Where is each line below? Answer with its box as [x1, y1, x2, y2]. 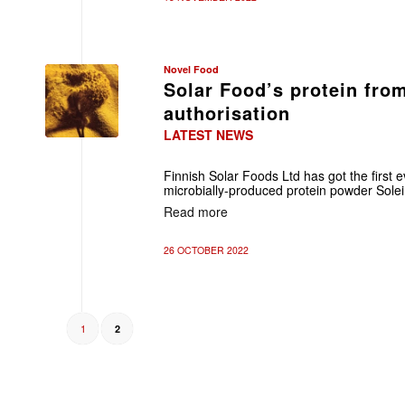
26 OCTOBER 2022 [164, 243, 249, 257]
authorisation [164, 99, 290, 126]
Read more [164, 202, 228, 221]
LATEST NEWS [164, 126, 253, 144]
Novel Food [164, 62, 219, 76]
